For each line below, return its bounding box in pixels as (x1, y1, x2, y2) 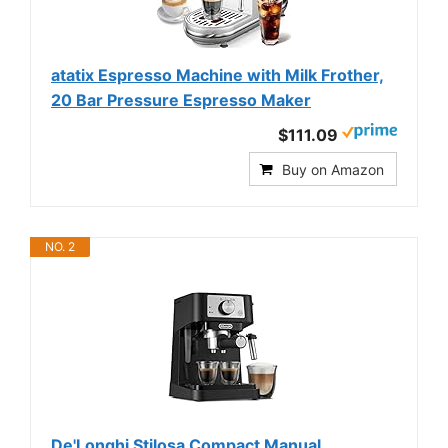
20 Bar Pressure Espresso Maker (51, 90, 311, 110)
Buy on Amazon (282, 161, 384, 178)
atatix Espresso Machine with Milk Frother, (51, 65, 384, 85)
